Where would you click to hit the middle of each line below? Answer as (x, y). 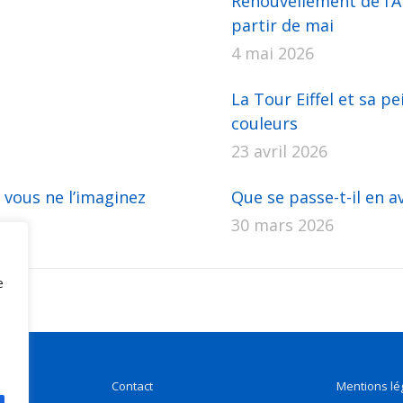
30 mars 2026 (282, 225)
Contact (132, 386)
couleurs (264, 123)
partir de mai (282, 25)
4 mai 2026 (272, 53)
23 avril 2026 (279, 151)
